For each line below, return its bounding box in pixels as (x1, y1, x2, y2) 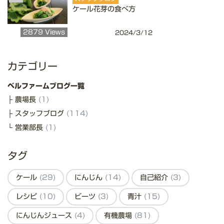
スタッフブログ (15, 110, 66, 117)
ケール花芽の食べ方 (72, 5, 135, 13)
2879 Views (23, 29, 65, 36)
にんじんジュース (16, 212, 74, 219)
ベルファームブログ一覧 (7, 82, 84, 90)
